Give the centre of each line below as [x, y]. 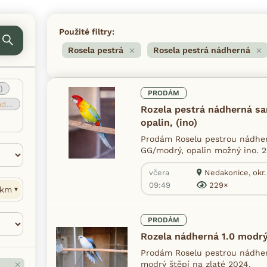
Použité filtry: [87, 31]
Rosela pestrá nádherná [202, 50]
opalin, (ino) [169, 122]
